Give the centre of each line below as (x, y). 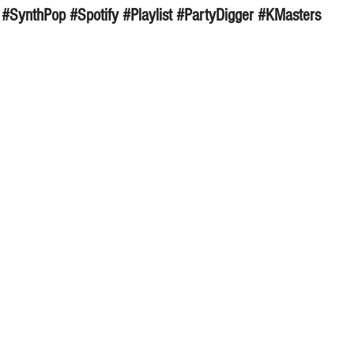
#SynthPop (34, 16)
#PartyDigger (215, 16)
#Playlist (147, 16)
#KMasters (289, 16)
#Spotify (94, 16)
